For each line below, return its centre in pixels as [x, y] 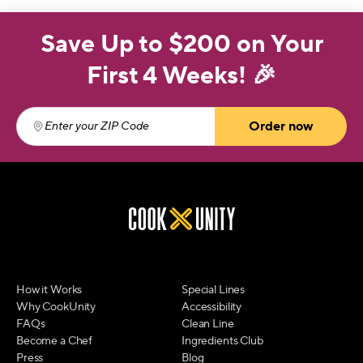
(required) [183, 135]
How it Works [49, 290]
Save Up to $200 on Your [181, 44]
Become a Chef [55, 341]
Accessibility [212, 307]
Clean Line [208, 324]
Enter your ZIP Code [91, 135]
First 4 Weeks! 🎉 [181, 76]
